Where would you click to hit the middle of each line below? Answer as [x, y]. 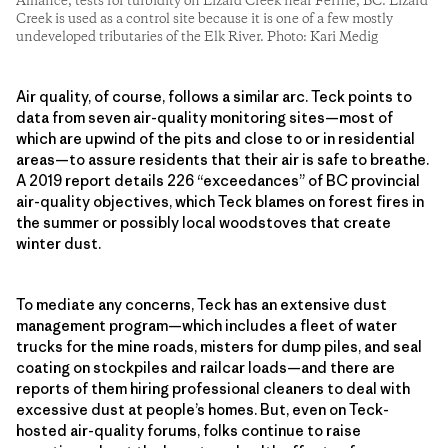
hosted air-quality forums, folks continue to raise [188, 430]
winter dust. [58, 243]
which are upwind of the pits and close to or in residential [215, 138]
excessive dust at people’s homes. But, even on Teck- [202, 409]
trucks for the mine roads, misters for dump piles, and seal [219, 346]
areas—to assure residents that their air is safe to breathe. [222, 159]
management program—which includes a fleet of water [206, 325]
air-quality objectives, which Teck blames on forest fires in [220, 201]
